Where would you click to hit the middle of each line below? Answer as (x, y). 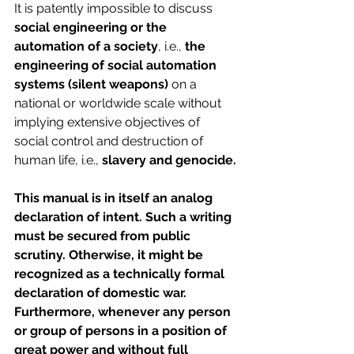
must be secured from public (104, 236)
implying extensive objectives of (109, 122)
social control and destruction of (110, 141)
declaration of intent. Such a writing (124, 217)
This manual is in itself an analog (115, 198)
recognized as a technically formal (121, 274)
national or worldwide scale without (119, 104)
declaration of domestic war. (102, 293)
